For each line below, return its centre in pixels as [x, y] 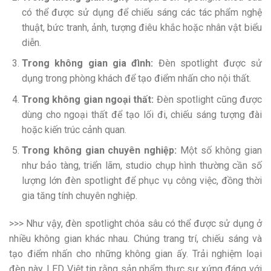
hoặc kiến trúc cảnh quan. [74, 129]
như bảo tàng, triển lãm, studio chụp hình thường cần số [142, 166]
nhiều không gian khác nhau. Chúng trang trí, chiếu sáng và [135, 239]
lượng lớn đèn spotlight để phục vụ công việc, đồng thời [142, 181]
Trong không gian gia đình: [87, 64]
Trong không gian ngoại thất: [88, 99]
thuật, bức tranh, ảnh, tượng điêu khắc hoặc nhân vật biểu [142, 27]
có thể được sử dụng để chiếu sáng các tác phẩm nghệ [142, 12]
